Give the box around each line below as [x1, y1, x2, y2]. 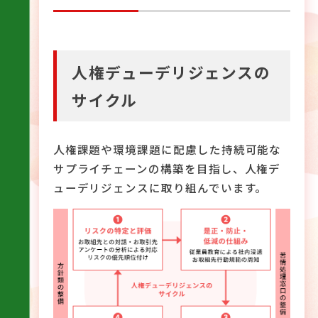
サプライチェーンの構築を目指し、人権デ [53, 160, 281, 177]
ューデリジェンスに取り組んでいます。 [53, 180, 268, 196]
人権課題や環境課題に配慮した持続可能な [53, 141, 282, 158]
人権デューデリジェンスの [72, 61, 271, 84]
